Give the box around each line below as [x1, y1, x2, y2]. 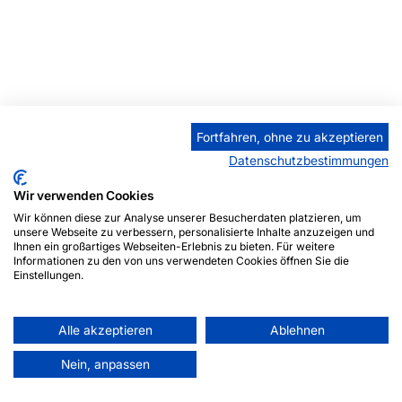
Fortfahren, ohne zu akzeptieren [197, 129, 383, 144]
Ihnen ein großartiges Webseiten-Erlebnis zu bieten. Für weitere [13, 240, 335, 253]
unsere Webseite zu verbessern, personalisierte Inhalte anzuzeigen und [13, 225, 374, 239]
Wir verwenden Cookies [13, 188, 154, 203]
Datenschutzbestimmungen [229, 153, 389, 168]
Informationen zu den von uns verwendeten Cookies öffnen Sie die [13, 254, 349, 267]
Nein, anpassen [60, 357, 150, 371]
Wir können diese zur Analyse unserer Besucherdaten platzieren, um [13, 211, 362, 224]
